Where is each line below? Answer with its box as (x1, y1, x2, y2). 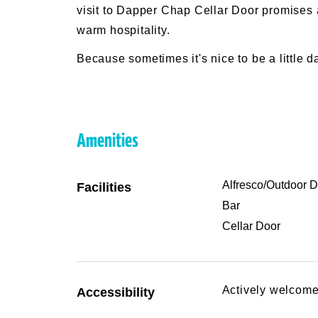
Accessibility (77, 285, 155, 300)
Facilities (77, 180, 131, 195)
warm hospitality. (77, 24, 170, 37)
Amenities (77, 128, 138, 153)
